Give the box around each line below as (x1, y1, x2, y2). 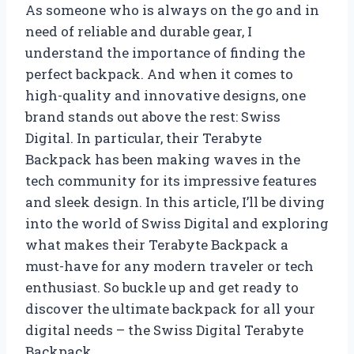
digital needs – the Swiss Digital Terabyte (25, 320, 303, 339)
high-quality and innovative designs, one (25, 85, 306, 104)
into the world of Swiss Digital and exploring (25, 213, 329, 232)
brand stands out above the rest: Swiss (25, 107, 281, 126)
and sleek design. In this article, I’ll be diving (25, 192, 325, 211)
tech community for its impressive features (25, 171, 317, 190)
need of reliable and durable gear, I (25, 21, 252, 40)
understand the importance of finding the (25, 43, 305, 62)
